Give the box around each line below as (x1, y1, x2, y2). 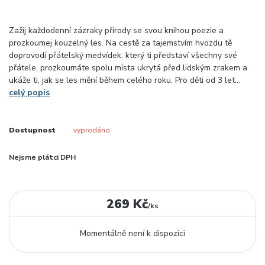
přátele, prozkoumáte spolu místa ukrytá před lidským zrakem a (9, 62, 247, 74)
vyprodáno (73, 125, 110, 135)
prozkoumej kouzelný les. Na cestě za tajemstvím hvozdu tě (9, 37, 232, 49)
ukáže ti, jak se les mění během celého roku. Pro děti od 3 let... (9, 75, 240, 86)
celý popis (9, 87, 50, 99)
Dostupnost (9, 125, 56, 135)
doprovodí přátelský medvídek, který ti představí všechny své (9, 50, 237, 62)
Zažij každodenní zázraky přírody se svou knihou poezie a (9, 25, 224, 37)
